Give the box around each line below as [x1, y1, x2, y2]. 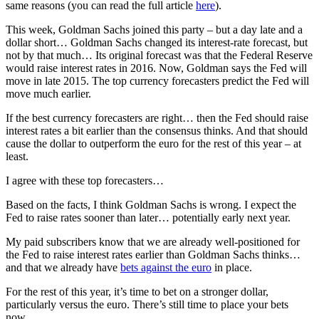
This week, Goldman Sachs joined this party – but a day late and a [6, 23, 303, 36]
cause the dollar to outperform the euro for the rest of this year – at [6, 137, 301, 150]
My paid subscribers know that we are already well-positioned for [6, 235, 300, 248]
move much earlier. [6, 87, 91, 100]
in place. [211, 261, 252, 273]
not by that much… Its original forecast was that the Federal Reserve [6, 48, 313, 61]
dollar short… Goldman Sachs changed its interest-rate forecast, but [6, 36, 308, 48]
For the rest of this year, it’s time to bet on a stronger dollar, [6, 285, 268, 298]
